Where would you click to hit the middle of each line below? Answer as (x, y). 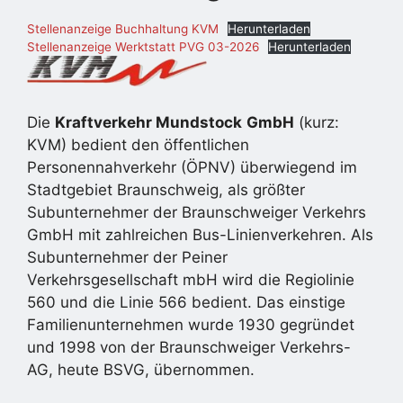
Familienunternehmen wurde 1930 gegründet (191, 325)
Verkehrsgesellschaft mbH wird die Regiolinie (191, 280)
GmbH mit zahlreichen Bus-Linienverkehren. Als (200, 235)
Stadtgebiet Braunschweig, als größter (166, 190)
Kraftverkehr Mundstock (148, 123)
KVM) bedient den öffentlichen (138, 145)
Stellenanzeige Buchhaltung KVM (123, 29)
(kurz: (317, 123)
